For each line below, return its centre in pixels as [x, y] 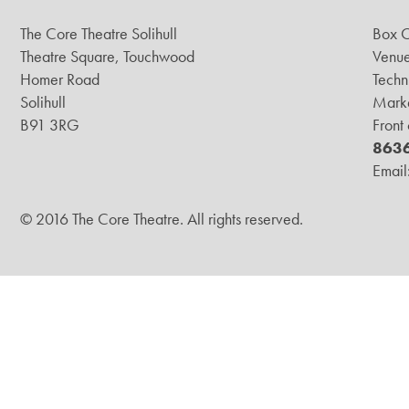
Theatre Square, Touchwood [107, 56]
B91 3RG [50, 125]
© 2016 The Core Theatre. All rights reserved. [162, 218]
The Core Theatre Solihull [99, 33]
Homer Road [60, 79]
